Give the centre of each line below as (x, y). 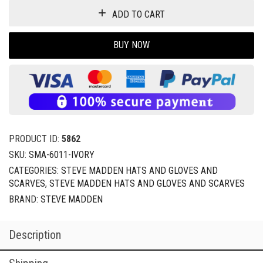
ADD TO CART (139, 14)
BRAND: (25, 199)
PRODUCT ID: (35, 139)
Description (35, 235)
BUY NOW (131, 45)
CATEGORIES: (35, 170)
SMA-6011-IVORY (62, 154)
